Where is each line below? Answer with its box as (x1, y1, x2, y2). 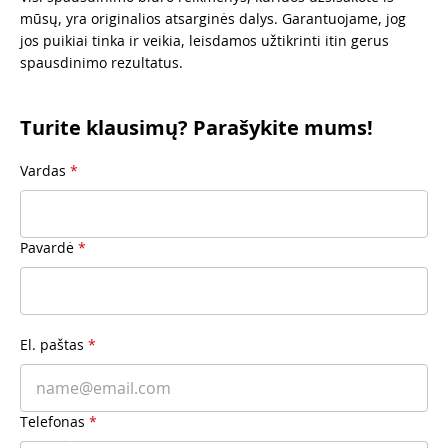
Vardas (20, 160, 66, 180)
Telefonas (20, 411, 85, 431)
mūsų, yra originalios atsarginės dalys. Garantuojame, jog (20, 8, 406, 28)
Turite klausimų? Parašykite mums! (20, 113, 373, 141)
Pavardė (20, 237, 74, 257)
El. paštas (20, 334, 84, 354)
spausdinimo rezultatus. (20, 52, 183, 72)
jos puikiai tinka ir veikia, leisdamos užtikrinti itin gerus (20, 30, 389, 50)
